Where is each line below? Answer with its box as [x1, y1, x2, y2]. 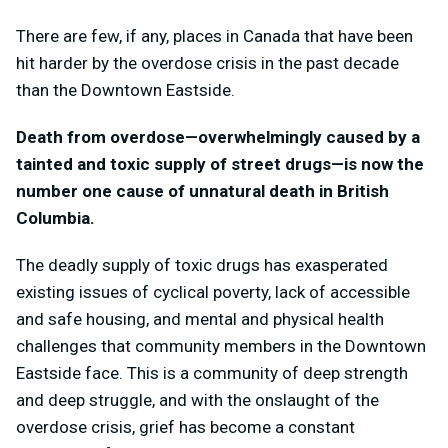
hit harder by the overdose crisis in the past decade [16, 53, 399, 73]
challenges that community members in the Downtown [16, 336, 426, 356]
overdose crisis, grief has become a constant [16, 417, 355, 437]
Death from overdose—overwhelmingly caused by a [16, 127, 420, 147]
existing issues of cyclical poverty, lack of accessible [16, 282, 410, 302]
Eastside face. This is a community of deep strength [16, 363, 408, 383]
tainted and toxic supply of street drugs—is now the [16, 154, 424, 174]
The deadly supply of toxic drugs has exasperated [16, 255, 388, 275]
